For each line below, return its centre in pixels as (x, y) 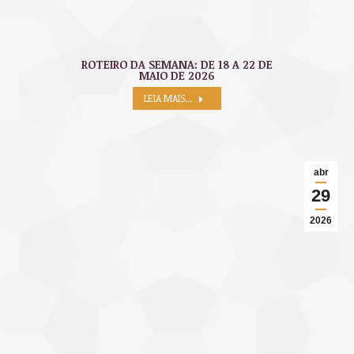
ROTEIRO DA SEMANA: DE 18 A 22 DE (177, 65)
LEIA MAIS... (168, 98)
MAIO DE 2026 (177, 76)
